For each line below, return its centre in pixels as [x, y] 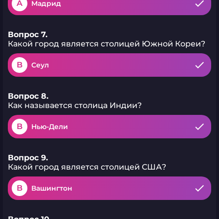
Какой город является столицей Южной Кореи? [107, 44]
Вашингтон [52, 188]
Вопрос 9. [28, 158]
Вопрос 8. [28, 96]
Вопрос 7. [28, 34]
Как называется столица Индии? [75, 105]
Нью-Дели [50, 127]
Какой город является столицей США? [87, 167]
